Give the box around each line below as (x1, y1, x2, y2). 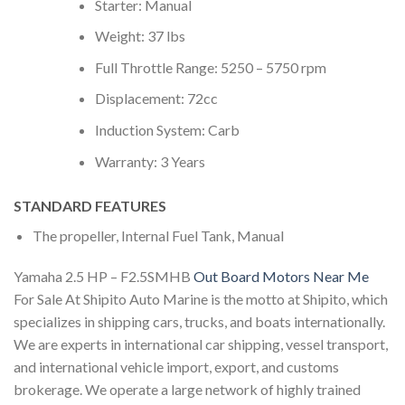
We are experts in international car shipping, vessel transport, (14, 335, 388, 353)
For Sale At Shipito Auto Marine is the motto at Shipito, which (14, 290, 388, 308)
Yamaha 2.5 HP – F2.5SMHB (14, 268, 193, 286)
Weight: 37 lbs (94, 27, 185, 45)
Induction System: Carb (94, 121, 240, 139)
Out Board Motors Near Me (193, 268, 369, 286)
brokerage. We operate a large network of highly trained (14, 381, 361, 399)
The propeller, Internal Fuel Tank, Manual (32, 226, 284, 244)
